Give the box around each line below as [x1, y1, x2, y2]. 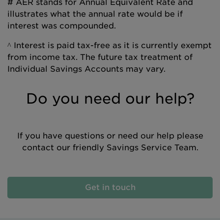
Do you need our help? [26, 90, 194, 107]
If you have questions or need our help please [17, 131, 203, 140]
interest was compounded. [7, 21, 116, 30]
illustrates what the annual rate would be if [7, 9, 183, 19]
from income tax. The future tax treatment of [7, 53, 192, 62]
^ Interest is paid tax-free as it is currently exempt [7, 41, 212, 50]
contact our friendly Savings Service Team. [22, 142, 198, 152]
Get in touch [84, 183, 136, 192]
